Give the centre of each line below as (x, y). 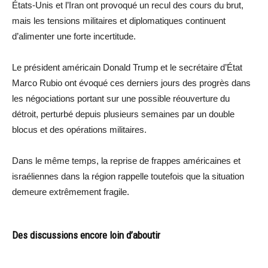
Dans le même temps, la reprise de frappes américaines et (126, 160)
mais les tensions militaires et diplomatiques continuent (119, 20)
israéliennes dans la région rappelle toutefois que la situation (128, 176)
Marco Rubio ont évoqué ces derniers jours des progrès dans (131, 83)
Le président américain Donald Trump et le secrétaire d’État (127, 67)
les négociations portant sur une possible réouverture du (121, 98)
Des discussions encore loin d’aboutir (86, 235)
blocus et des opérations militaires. (79, 129)
